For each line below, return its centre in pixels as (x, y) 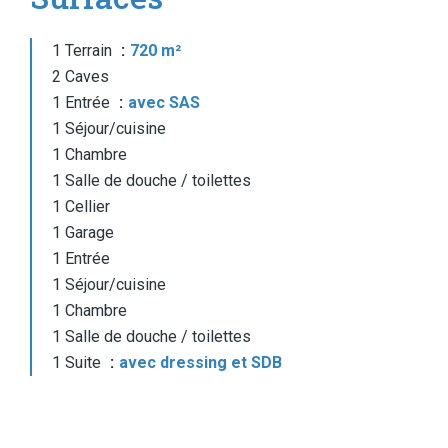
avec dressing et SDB (200, 362)
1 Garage (83, 232)
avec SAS (164, 102)
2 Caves (80, 76)
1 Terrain (84, 50)
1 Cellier (81, 206)
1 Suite (78, 362)
